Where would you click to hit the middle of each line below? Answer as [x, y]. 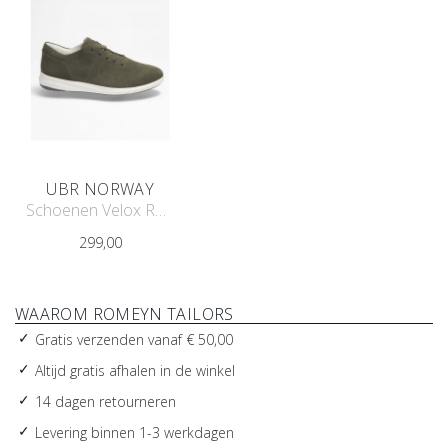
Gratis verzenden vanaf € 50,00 [134, 340]
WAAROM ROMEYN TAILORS [124, 314]
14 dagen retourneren [105, 402]
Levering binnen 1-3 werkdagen [134, 433]
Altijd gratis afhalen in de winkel [135, 371]
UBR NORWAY [100, 189]
